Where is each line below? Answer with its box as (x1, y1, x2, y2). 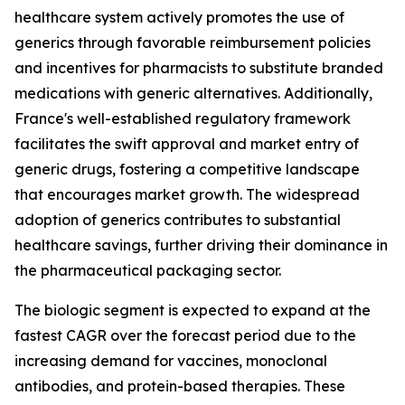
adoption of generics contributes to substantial (14, 210, 341, 229)
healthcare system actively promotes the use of (14, 7, 344, 26)
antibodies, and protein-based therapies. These (14, 376, 345, 395)
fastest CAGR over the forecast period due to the (14, 325, 356, 344)
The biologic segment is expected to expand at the (14, 300, 371, 319)
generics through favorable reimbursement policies (14, 33, 371, 52)
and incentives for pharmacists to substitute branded (14, 58, 383, 77)
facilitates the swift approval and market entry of (14, 134, 359, 153)
